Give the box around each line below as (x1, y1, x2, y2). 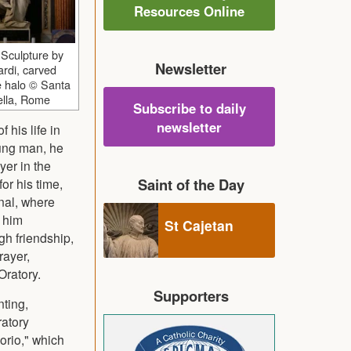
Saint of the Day (137, 173, 244, 195)
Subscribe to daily (132, 98, 246, 118)
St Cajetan (165, 215, 233, 235)
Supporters (153, 284, 229, 306)
